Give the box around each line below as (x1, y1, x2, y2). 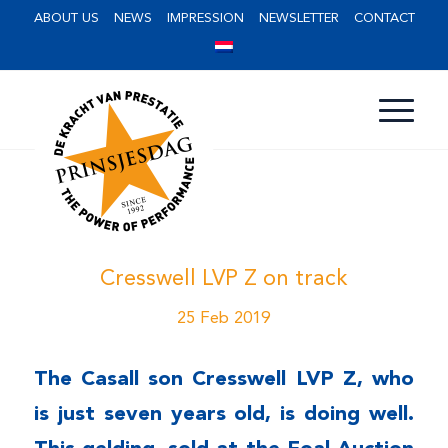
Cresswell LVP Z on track (99, 268, 348, 290)
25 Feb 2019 (177, 310, 271, 327)
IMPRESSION (166, 12, 244, 25)
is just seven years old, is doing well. (33, 403, 415, 425)
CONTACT (353, 12, 415, 25)
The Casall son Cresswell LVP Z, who (33, 368, 415, 390)
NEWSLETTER (258, 12, 339, 25)
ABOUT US (33, 12, 99, 25)
